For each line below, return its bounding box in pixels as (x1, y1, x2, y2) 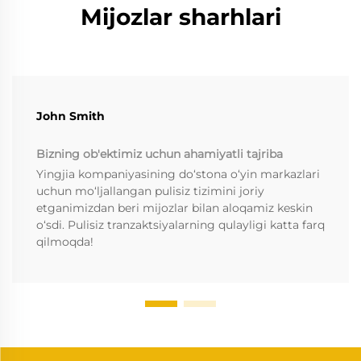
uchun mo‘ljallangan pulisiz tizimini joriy (36, 183, 264, 198)
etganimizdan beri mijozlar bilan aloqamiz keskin (36, 200, 313, 215)
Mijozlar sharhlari (80, 2, 281, 31)
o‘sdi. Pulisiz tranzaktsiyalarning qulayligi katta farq (36, 217, 325, 232)
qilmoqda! (36, 234, 93, 249)
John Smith (36, 108, 105, 123)
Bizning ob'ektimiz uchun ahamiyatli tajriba (36, 146, 283, 161)
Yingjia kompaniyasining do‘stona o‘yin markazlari (36, 166, 320, 181)
